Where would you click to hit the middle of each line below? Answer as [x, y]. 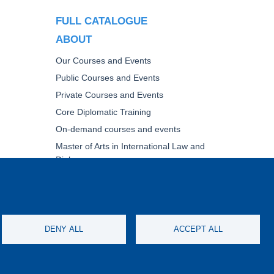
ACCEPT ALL [198, 229]
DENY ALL [64, 229]
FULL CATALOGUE [102, 20]
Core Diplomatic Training [103, 112]
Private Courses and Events [109, 95]
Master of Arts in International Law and [130, 146]
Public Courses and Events [108, 78]
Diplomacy [76, 160]
